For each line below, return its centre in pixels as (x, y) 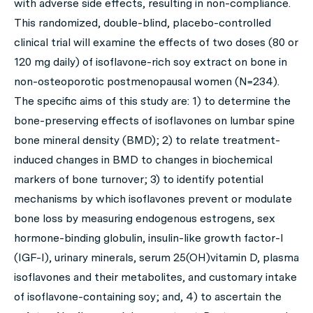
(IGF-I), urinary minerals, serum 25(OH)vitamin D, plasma (156, 257)
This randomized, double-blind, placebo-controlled (143, 23)
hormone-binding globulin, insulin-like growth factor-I (149, 238)
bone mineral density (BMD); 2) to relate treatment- (147, 140)
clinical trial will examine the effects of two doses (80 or (156, 42)
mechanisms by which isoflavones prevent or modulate (153, 199)
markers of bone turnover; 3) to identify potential (139, 179)
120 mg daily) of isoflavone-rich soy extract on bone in (151, 62)
